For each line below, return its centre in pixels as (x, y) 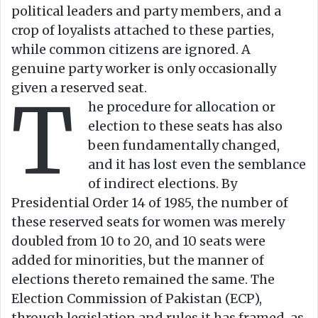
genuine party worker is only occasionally (144, 69)
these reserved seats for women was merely (148, 222)
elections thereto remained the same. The (143, 280)
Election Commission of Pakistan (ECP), (137, 299)
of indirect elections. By (163, 184)
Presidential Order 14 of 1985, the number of (150, 203)
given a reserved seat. (79, 88)
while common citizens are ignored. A (131, 50)
